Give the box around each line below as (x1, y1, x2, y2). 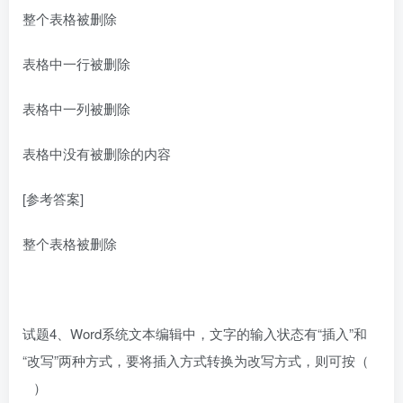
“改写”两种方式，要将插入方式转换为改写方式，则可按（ (22, 351, 369, 371)
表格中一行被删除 (22, 54, 130, 74)
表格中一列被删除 (22, 99, 130, 119)
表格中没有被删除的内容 (22, 144, 171, 164)
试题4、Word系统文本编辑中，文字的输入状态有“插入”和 (22, 324, 367, 344)
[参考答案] (22, 189, 84, 209)
